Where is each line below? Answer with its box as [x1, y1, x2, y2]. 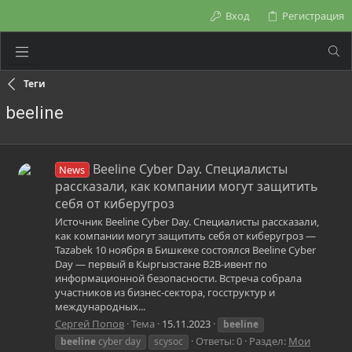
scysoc [154, 334, 183, 348]
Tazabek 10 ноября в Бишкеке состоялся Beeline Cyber [55, 243, 316, 258]
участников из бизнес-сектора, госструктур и [55, 285, 275, 300]
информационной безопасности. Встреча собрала [55, 271, 302, 286]
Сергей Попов [55, 316, 124, 331]
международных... [55, 299, 145, 314]
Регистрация [282, 9, 344, 23]
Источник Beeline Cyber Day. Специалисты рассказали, [55, 214, 319, 229]
